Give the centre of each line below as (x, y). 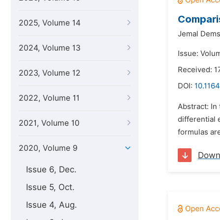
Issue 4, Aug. (52, 205)
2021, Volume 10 (49, 123)
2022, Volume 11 (49, 98)
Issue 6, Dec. (51, 169)
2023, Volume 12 (50, 73)
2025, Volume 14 (50, 23)
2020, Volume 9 (48, 148)
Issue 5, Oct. (50, 187)
